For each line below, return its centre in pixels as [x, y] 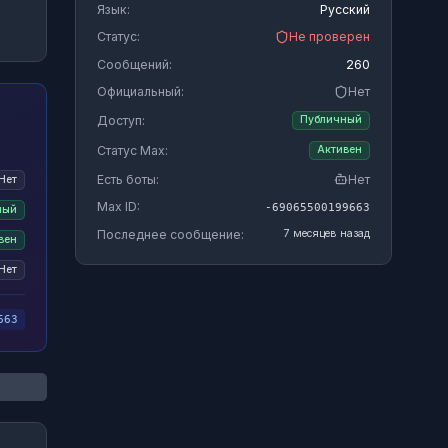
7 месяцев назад [326, 233]
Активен [339, 150]
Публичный [330, 120]
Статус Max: [132, 150]
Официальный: [140, 91]
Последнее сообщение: [170, 234]
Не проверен [329, 36]
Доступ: [120, 120]
